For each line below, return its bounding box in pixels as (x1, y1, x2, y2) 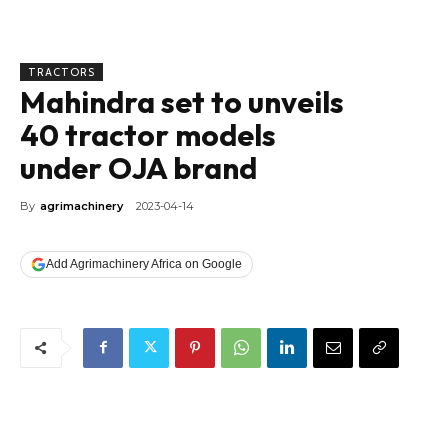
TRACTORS (28, 65, 95, 80)
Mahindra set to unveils (20, 83, 344, 122)
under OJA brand (20, 149, 257, 188)
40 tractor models (20, 116, 276, 155)
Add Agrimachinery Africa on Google (46, 257, 242, 271)
